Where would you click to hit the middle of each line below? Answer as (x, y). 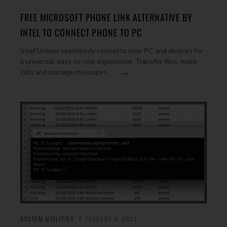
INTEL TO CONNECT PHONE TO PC (81, 32)
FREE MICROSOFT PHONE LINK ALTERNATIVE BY (106, 17)
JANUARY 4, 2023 (111, 219)
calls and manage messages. (64, 72)
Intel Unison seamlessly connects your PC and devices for (112, 50)
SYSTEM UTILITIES (47, 219)
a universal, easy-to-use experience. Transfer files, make (109, 61)
